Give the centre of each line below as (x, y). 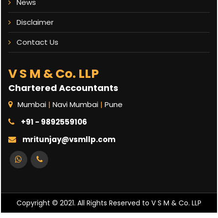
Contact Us (37, 42)
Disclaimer (35, 22)
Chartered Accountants (63, 88)
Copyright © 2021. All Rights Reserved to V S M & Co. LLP (109, 203)
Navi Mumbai (75, 104)
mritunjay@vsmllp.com (68, 139)
